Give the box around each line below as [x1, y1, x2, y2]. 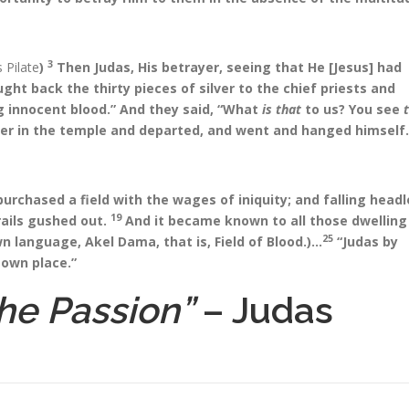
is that [261, 100, 305, 118]
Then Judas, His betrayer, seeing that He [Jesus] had [52, 58, 402, 76]
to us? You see [304, 100, 404, 118]
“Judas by [332, 233, 398, 250]
